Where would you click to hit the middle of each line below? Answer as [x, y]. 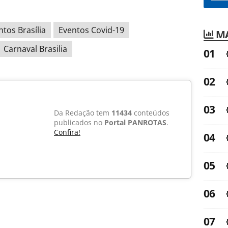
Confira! [67, 132]
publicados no [79, 123]
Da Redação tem [83, 113]
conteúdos [151, 113]
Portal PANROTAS [135, 123]
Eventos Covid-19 [91, 30]
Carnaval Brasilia [35, 49]
